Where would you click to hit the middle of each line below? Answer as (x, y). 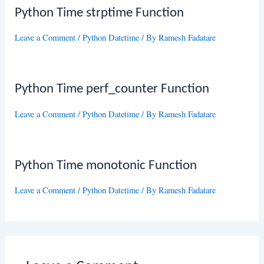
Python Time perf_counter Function (112, 90)
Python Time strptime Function (100, 14)
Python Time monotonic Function (106, 166)
